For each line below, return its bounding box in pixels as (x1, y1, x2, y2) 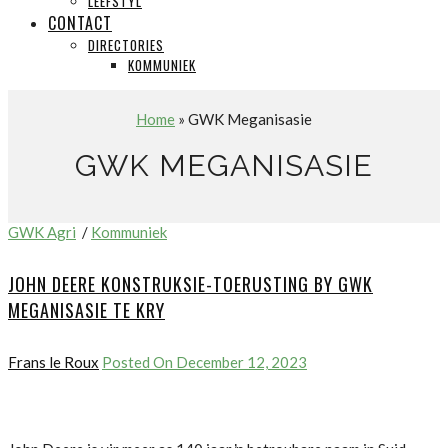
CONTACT (48, 10, 112, 35)
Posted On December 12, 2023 (102, 352, 307, 371)
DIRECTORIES (88, 34, 164, 55)
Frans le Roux (8, 352, 99, 371)
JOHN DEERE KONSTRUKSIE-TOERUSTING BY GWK (8, 270, 373, 297)
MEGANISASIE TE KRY (8, 296, 165, 323)
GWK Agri (8, 222, 76, 241)
